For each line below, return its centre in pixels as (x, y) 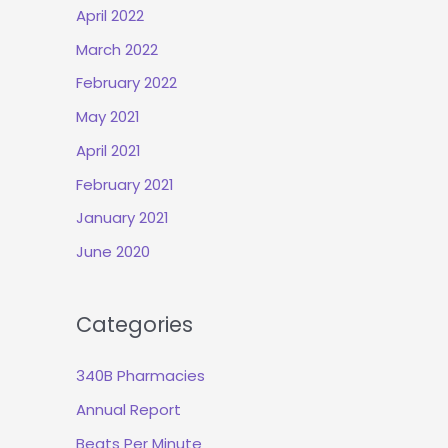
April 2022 (110, 15)
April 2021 (108, 150)
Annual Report (128, 409)
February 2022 (126, 83)
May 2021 (108, 116)
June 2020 (113, 251)
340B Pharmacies (140, 375)
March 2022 (117, 49)
